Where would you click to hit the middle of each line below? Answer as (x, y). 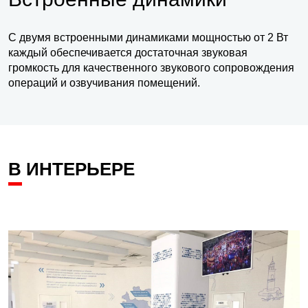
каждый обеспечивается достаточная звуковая (128, 53)
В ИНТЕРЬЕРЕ (71, 169)
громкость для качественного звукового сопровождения (151, 68)
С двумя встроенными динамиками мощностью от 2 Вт (148, 37)
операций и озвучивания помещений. (104, 83)
